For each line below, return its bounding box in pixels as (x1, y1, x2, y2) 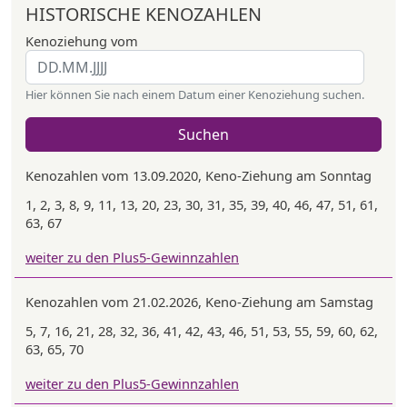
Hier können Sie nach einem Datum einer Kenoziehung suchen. (25, 86, 364, 103)
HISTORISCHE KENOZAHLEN (25, 2, 262, 26)
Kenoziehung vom (25, 32, 138, 50)
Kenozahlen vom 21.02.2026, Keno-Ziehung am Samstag (25, 293, 373, 311)
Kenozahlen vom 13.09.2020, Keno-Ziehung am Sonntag (25, 166, 372, 184)
